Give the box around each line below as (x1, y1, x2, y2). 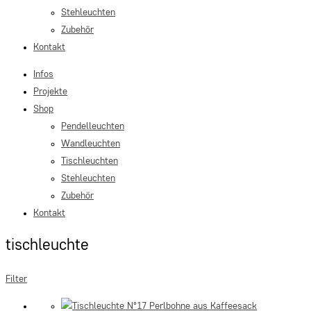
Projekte (33, 87, 67, 96)
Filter (6, 274, 27, 285)
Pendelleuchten (61, 121, 124, 131)
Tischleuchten (61, 156, 118, 166)
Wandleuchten (61, 139, 120, 149)
